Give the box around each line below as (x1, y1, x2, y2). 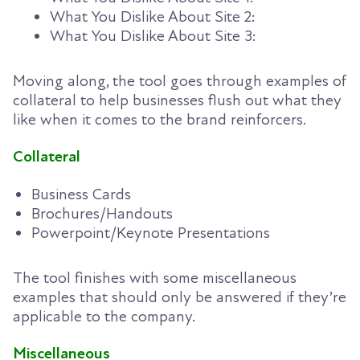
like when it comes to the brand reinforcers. (13, 110, 306, 130)
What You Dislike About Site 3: (50, 27, 256, 47)
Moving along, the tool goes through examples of (13, 72, 346, 92)
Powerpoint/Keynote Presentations (31, 223, 270, 243)
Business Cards (31, 184, 131, 204)
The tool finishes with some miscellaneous (13, 268, 297, 288)
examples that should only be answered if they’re (13, 287, 346, 307)
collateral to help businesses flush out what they (13, 91, 342, 111)
